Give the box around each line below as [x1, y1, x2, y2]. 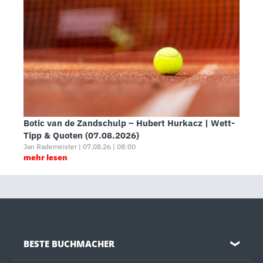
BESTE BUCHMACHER [23, 238, 114, 250]
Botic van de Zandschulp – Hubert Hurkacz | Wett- [23, 117, 235, 129]
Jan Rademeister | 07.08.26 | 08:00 [23, 142, 136, 151]
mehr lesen [23, 152, 68, 163]
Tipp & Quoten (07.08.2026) [23, 130, 139, 141]
